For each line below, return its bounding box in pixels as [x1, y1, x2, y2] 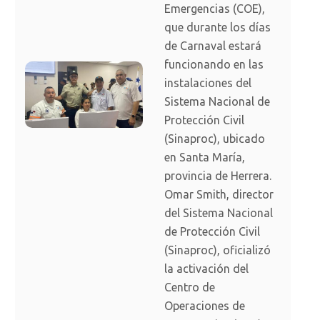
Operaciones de [164, 299, 245, 313]
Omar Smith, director [164, 188, 274, 201]
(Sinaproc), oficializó [164, 244, 271, 257]
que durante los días [164, 21, 271, 34]
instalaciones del [164, 76, 251, 90]
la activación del [164, 262, 249, 276]
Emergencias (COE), [164, 2, 265, 16]
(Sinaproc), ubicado [164, 132, 265, 146]
